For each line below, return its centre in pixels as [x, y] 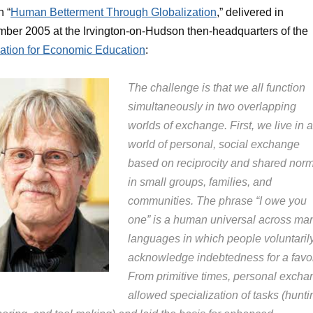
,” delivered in [250, 12]
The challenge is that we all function [217, 88]
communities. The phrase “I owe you [217, 201]
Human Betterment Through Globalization [114, 12]
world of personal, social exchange [214, 144]
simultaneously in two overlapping [212, 107]
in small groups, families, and [200, 182]
